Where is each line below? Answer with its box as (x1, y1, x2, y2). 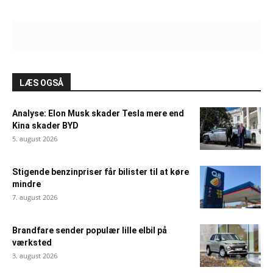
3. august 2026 (12, 251, 57, 261)
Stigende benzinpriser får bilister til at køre (12, 167, 189, 177)
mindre (12, 179, 41, 190)
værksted (12, 238, 54, 248)
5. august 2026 (12, 134, 57, 144)
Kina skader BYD (12, 121, 79, 131)
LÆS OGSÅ (19, 78, 63, 88)
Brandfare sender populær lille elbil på (12, 225, 167, 236)
